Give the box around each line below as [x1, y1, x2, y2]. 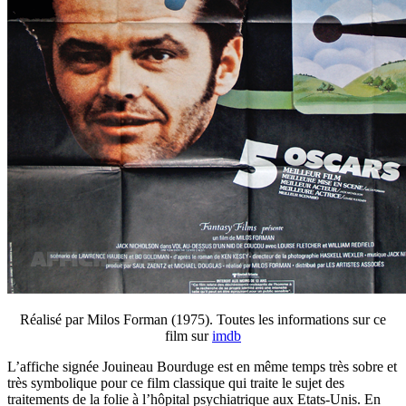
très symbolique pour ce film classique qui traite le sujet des [7, 374, 344, 391]
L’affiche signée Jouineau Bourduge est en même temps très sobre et [7, 358, 397, 374]
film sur [165, 327, 212, 343]
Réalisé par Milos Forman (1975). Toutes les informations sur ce [20, 311, 386, 327]
